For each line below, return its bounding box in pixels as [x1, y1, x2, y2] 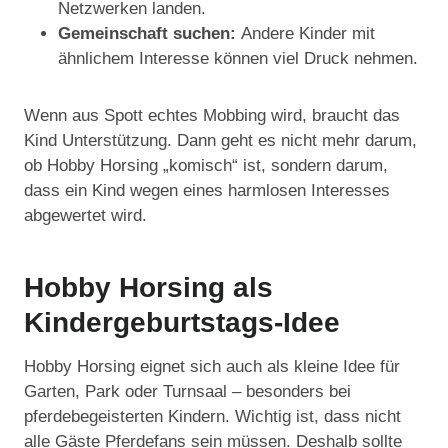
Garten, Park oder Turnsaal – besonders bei [24, 382, 351, 402]
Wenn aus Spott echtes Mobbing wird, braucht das [24, 106, 400, 126]
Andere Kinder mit [241, 24, 375, 44]
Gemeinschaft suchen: [58, 24, 241, 44]
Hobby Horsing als [24, 272, 273, 304]
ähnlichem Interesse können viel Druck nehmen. [58, 49, 418, 69]
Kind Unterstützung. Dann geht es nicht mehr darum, [24, 131, 417, 151]
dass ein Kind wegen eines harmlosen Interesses [24, 181, 390, 201]
